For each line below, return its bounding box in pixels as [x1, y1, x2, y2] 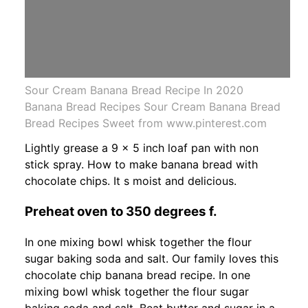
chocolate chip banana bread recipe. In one [25, 268, 250, 283]
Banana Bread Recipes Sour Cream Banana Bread [25, 99, 280, 113]
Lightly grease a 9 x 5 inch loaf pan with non [25, 140, 258, 155]
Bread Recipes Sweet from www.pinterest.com [25, 115, 267, 130]
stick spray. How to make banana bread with [25, 157, 258, 171]
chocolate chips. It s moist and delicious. [25, 173, 236, 188]
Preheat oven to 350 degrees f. [25, 203, 217, 219]
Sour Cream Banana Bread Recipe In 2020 [25, 82, 243, 97]
